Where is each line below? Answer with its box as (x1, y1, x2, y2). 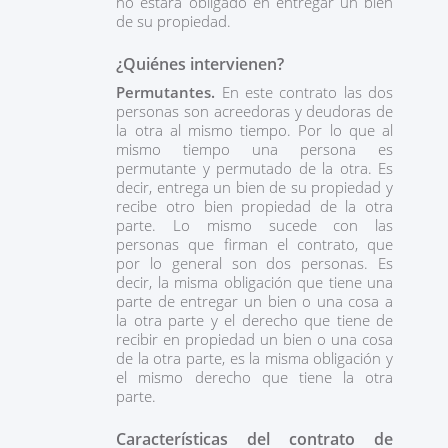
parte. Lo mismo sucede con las (116, 215, 393, 235)
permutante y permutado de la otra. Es (116, 158, 393, 178)
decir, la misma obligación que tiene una (116, 272, 393, 292)
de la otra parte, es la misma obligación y (116, 348, 393, 368)
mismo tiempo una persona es (116, 139, 393, 159)
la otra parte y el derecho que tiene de (116, 310, 393, 330)
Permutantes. (116, 82, 222, 102)
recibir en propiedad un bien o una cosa (116, 329, 393, 349)
